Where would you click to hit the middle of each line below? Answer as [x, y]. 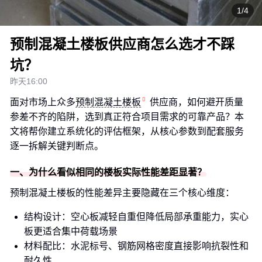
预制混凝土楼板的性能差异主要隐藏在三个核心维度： [122, 193]
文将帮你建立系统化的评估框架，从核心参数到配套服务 [127, 131]
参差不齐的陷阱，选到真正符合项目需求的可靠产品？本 [127, 117]
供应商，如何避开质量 [196, 102]
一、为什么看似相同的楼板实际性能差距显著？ [108, 172]
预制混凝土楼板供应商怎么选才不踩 [122, 44]
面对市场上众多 [43, 102]
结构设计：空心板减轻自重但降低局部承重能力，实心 [136, 217]
